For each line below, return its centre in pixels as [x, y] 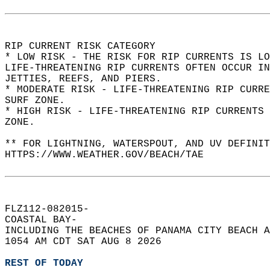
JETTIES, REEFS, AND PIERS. [89, 79]
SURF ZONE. [41, 101]
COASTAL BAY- [47, 220]
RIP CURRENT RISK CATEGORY [86, 46]
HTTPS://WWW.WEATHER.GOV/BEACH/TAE [110, 155]
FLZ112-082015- [53, 209]
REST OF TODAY [44, 263]
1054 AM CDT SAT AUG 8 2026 [89, 242]
